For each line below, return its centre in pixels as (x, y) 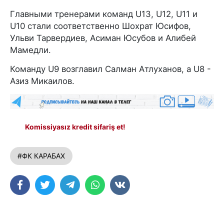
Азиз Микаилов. (42, 81)
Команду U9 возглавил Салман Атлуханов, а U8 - (110, 69)
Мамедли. (30, 50)
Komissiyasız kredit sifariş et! (75, 127)
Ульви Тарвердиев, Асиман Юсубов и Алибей (103, 38)
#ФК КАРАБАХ (41, 156)
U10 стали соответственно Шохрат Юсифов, (100, 26)
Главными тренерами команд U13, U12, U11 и (104, 14)
